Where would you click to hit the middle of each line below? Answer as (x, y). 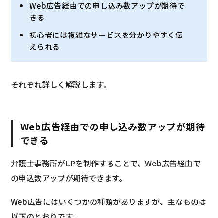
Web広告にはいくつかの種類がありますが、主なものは (109, 201)
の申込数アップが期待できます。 (69, 178)
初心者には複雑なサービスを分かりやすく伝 (106, 34)
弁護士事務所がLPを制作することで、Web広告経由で (106, 163)
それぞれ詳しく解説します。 (61, 84)
